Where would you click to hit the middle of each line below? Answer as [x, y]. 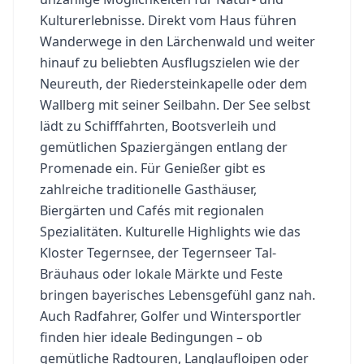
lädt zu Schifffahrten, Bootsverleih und [158, 126]
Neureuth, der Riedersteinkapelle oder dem [173, 83]
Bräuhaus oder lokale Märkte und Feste [161, 273]
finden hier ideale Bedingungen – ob [151, 337]
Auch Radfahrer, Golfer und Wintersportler [171, 316]
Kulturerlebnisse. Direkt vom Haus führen [168, 20]
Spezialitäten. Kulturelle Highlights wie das [170, 231]
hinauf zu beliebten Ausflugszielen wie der [170, 62]
